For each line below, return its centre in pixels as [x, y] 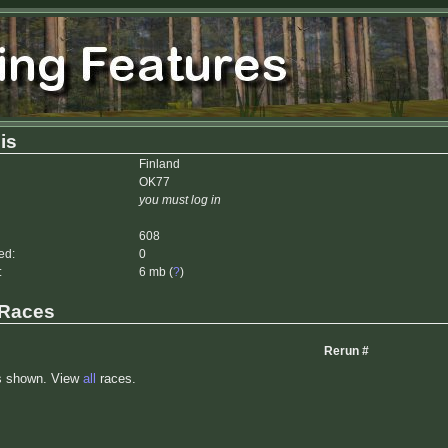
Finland [159, 164]
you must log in [180, 200]
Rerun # [346, 351]
